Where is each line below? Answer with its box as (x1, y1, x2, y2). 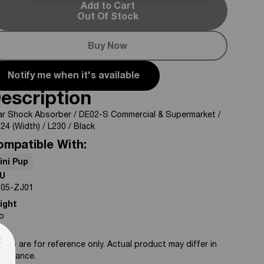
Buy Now (88, 42, 128, 52)
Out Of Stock (77, 13, 138, 22)
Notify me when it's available (8, 72, 140, 81)
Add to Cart (80, 2, 135, 12)
